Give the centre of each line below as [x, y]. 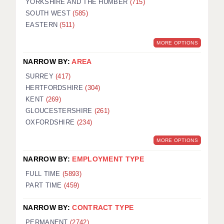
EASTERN [43, 25]
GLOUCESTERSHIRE [60, 111]
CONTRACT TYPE [103, 208]
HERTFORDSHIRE [55, 88]
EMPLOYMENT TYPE [108, 159]
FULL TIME [44, 174]
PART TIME [45, 185]
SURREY [41, 76]
